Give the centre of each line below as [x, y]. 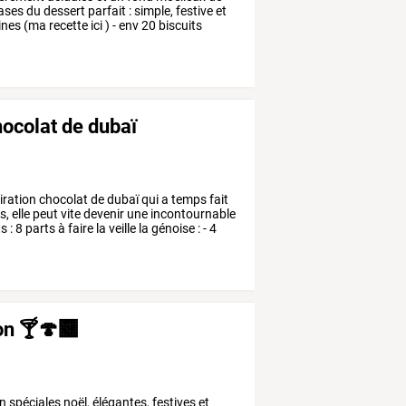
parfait [106, 11]
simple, [153, 11]
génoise [172, 229]
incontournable [192, 214]
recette [68, 26]
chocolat [63, 200]
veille [121, 229]
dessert [63, 11]
